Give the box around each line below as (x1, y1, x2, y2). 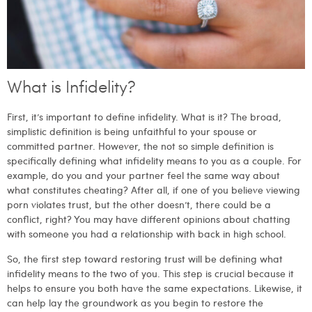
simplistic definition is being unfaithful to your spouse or (7, 124, 257, 139)
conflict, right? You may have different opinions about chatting (7, 212, 290, 226)
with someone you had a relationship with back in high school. (7, 226, 289, 241)
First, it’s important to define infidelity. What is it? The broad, (7, 109, 281, 124)
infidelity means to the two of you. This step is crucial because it (7, 265, 294, 280)
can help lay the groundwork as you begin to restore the (7, 295, 263, 309)
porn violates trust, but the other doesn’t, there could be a (7, 197, 271, 212)
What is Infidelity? (7, 79, 140, 97)
